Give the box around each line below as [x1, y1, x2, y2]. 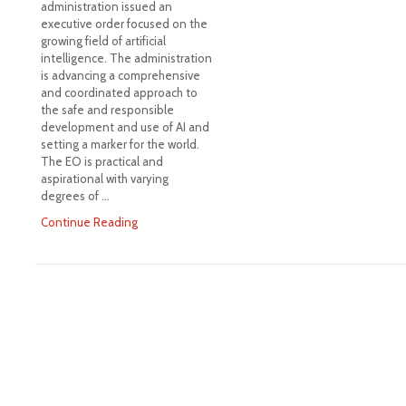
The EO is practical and [40, 154, 163, 169]
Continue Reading [40, 215, 138, 230]
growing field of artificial [40, 34, 166, 49]
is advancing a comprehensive [40, 68, 200, 83]
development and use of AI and [40, 120, 209, 135]
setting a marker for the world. [40, 137, 199, 152]
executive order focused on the [40, 16, 208, 32]
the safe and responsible [40, 102, 174, 118]
